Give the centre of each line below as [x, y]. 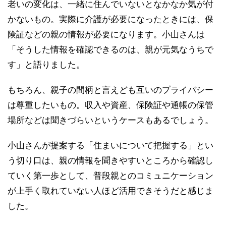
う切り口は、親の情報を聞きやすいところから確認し [110, 160]
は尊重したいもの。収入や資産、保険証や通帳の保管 [110, 105]
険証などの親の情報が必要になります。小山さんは [106, 34]
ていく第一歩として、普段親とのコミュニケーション [110, 176]
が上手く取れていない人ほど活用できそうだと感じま [110, 191]
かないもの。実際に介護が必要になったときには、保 [110, 19]
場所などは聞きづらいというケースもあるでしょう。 [110, 120]
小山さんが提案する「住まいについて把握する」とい [110, 145]
